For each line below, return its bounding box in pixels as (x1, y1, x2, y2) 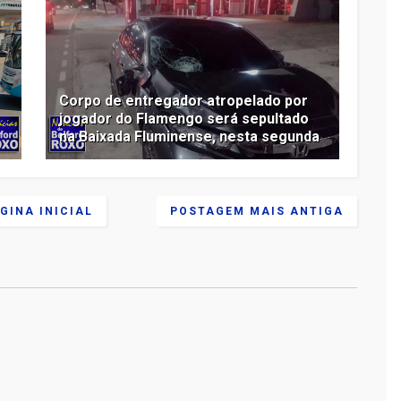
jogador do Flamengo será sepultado (59, 109, 310, 127)
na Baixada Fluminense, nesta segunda (59, 127, 320, 145)
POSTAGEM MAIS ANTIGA (170, 204, 345, 218)
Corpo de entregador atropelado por (59, 91, 309, 109)
